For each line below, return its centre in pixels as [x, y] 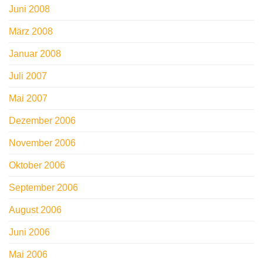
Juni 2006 [29, 232]
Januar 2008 [35, 54]
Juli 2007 [28, 76]
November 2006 [42, 143]
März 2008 [31, 32]
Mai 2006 [28, 255]
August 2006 [35, 210]
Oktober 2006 [37, 166]
